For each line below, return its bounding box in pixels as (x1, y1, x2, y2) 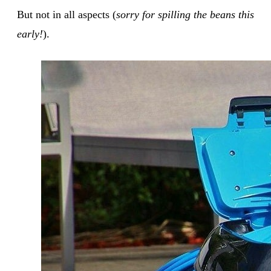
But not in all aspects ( (17, 8, 116, 21)
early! (17, 27, 43, 40)
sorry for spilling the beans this (116, 8, 254, 21)
